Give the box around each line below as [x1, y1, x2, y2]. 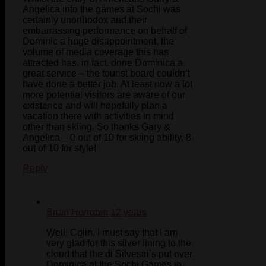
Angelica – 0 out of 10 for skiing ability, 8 [23, 132, 191, 143]
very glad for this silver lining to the [46, 238, 191, 249]
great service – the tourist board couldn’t [23, 68, 190, 79]
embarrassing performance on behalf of [23, 26, 187, 36]
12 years [110, 207, 147, 218]
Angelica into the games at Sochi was [23, 4, 180, 15]
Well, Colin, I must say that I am [46, 227, 178, 238]
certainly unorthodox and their [23, 15, 147, 26]
